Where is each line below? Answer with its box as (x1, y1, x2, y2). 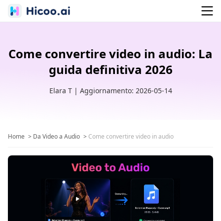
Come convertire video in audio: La (8, 45, 213, 62)
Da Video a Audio (33, 132, 80, 141)
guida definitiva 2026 (48, 61, 173, 77)
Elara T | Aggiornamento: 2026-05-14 (49, 86, 172, 95)
